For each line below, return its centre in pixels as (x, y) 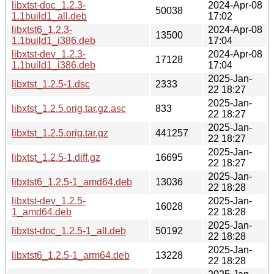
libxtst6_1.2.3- (42, 29)
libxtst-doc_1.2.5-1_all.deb (69, 231)
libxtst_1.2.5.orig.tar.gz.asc (69, 108)
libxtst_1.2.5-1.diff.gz (56, 157)
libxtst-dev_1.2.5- (49, 201)
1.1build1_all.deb (49, 16)
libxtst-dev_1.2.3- (49, 54)
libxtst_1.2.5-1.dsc (51, 84)
